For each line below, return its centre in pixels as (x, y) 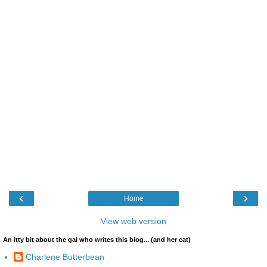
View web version (133, 221)
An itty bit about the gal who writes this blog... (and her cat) (97, 240)
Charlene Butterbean (65, 257)
